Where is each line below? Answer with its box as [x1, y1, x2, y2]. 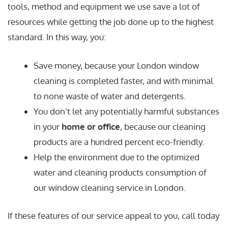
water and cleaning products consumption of [34, 166, 207, 178]
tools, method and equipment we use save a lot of [8, 1, 200, 12]
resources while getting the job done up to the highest [8, 16, 214, 27]
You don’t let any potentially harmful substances [34, 105, 219, 117]
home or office [62, 121, 120, 132]
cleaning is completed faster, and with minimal [34, 75, 213, 86]
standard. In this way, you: [8, 32, 106, 43]
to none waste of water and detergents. [34, 90, 186, 101]
